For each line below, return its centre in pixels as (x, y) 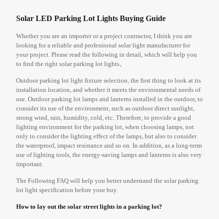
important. (30, 164)
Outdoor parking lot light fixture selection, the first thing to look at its (109, 81)
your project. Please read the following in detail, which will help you (107, 55)
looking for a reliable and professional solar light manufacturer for (103, 45)
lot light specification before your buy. (67, 190)
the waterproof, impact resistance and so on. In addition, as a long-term (109, 146)
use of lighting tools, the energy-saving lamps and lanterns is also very (109, 155)
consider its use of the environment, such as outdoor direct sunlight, (105, 109)
